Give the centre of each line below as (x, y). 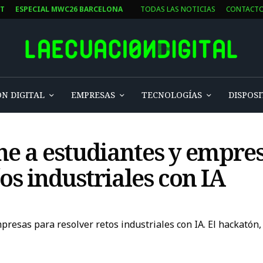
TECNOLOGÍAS (171, 95)
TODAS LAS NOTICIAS (178, 9)
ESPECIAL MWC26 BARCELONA (69, 9)
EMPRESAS (93, 95)
